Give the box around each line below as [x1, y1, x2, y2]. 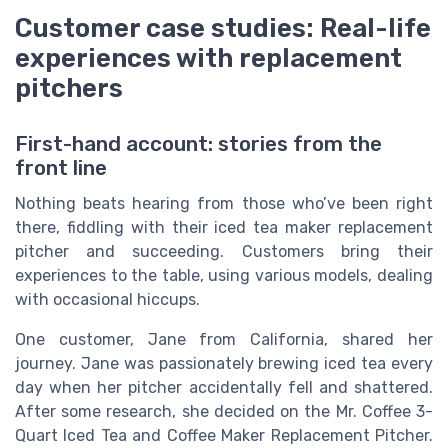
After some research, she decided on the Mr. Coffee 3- [15, 401, 433, 421]
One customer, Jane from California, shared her [15, 329, 433, 349]
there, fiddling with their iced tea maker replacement [15, 217, 433, 237]
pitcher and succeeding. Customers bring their [15, 241, 433, 261]
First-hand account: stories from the [15, 131, 382, 156]
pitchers [15, 72, 123, 103]
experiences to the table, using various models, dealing [15, 265, 433, 285]
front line [15, 155, 107, 180]
